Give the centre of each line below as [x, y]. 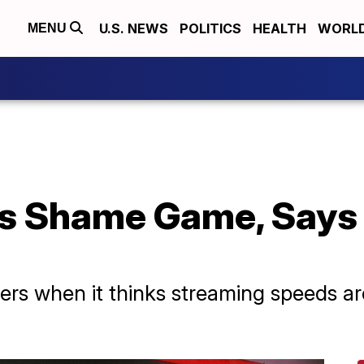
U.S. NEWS [134, 28]
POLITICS [210, 28]
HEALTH [279, 28]
